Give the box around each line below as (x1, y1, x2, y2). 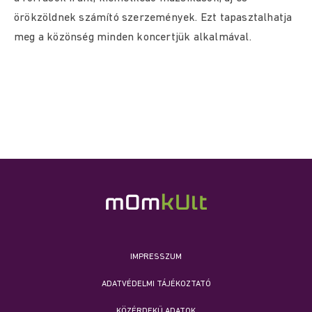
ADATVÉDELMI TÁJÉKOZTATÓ (101, 280, 211, 288)
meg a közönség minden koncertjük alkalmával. (14, 32, 251, 43)
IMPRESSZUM (130, 253, 182, 261)
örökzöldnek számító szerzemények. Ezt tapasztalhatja (14, 13, 292, 24)
